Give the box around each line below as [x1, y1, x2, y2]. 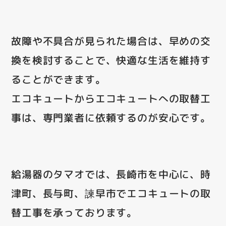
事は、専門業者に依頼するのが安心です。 [11, 110, 211, 125]
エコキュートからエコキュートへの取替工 [11, 91, 211, 105]
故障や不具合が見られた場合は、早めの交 [11, 33, 211, 48]
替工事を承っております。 [11, 205, 138, 219]
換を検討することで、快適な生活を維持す [11, 52, 211, 67]
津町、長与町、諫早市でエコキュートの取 [11, 186, 211, 200]
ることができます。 [11, 72, 106, 86]
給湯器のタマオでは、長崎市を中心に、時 [11, 166, 211, 181]
